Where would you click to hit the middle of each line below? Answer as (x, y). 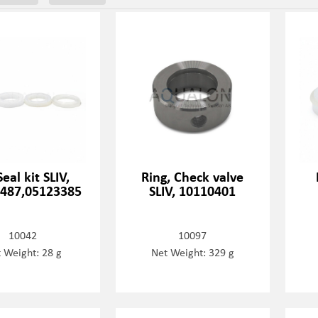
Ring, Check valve (193, 176)
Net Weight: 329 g (192, 252)
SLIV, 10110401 (193, 190)
